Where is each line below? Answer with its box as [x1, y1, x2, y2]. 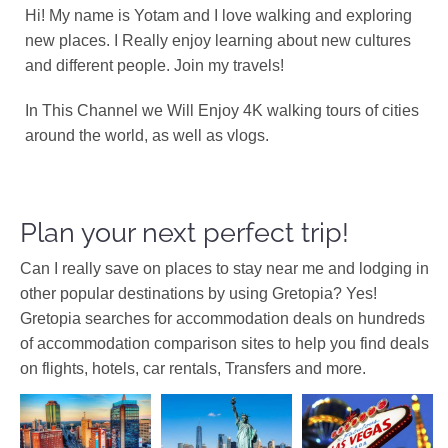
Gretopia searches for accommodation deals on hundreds [20, 310, 425, 327]
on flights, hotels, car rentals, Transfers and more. [20, 360, 366, 377]
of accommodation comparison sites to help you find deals [20, 335, 429, 352]
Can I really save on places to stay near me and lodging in [20, 260, 429, 277]
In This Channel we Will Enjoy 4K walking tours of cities [25, 102, 419, 119]
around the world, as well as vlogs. [25, 127, 269, 144]
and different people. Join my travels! [25, 57, 284, 74]
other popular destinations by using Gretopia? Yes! [20, 285, 377, 302]
